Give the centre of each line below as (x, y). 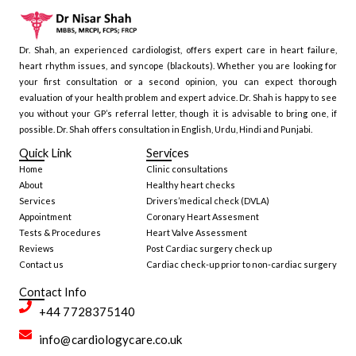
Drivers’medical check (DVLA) (208, 201)
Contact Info (53, 292)
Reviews (37, 249)
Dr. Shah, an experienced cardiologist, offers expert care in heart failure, (178, 50)
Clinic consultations (187, 169)
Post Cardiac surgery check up (209, 249)
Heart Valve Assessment (197, 233)
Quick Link (45, 153)
